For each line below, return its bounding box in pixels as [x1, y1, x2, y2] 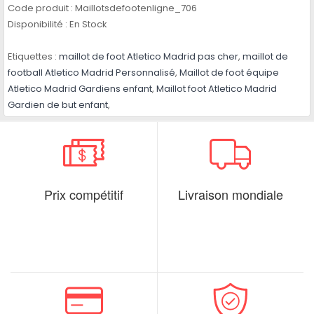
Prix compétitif [44, 185, 123, 204]
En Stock [67, 18, 107, 32]
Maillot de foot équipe [179, 66, 279, 80]
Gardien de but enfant [8, 98, 108, 112]
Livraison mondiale [178, 185, 283, 204]
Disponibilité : [8, 18, 67, 32]
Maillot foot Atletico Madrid [156, 82, 277, 96]
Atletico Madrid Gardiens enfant [8, 82, 152, 96]
